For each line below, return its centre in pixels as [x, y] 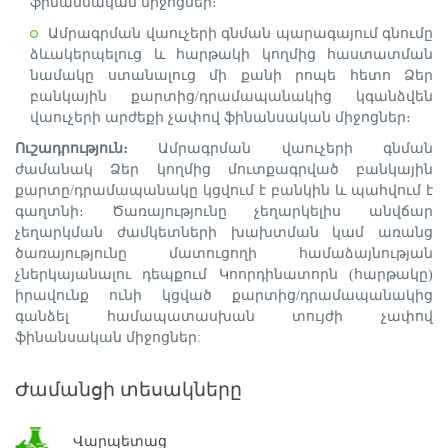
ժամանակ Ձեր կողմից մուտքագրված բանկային [224, 169]
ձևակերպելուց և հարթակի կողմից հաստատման [231, 54]
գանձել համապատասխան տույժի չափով [224, 316]
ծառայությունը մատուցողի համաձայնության [224, 253]
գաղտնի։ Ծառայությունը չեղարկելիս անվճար [224, 211]
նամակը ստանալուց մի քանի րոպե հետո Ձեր [231, 75]
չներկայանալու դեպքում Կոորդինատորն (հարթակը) [224, 274]
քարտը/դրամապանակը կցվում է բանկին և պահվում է [224, 190]
